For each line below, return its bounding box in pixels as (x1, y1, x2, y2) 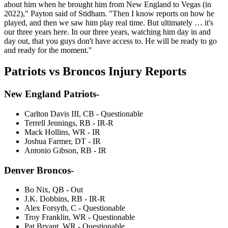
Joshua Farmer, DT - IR (24, 137, 101, 146)
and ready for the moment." (4, 45, 92, 54)
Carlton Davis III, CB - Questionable (24, 109, 143, 119)
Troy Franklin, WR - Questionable (24, 213, 135, 222)
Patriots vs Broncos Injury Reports (4, 65, 186, 78)
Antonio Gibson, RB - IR (24, 146, 106, 155)
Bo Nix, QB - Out (24, 185, 83, 194)
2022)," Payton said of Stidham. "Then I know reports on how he (4, 9, 214, 18)
